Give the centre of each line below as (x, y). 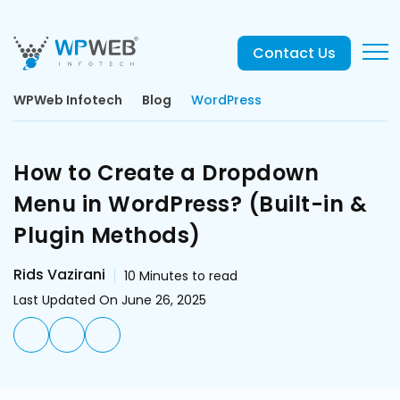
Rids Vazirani (59, 275)
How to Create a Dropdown (166, 173)
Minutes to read (188, 276)
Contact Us (294, 53)
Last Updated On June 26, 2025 (110, 300)
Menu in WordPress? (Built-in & (190, 204)
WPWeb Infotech (68, 100)
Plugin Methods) (107, 235)
